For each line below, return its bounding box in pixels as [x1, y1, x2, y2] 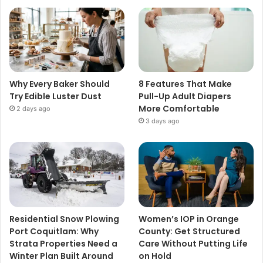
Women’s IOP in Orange [139, 213, 240, 225]
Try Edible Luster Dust [9, 90, 102, 103]
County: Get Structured [139, 225, 241, 237]
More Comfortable [139, 103, 220, 115]
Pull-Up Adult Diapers [139, 90, 232, 103]
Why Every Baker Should [9, 78, 110, 90]
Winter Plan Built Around [9, 249, 113, 262]
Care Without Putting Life [139, 237, 248, 249]
